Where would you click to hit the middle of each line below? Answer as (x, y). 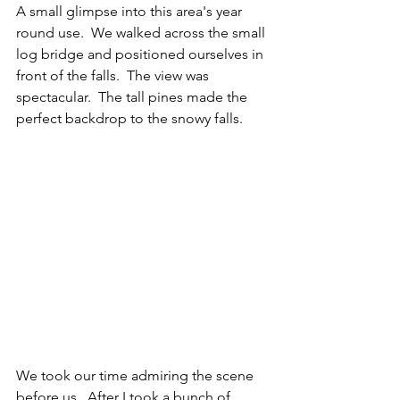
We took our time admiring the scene (137, 376)
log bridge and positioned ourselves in (142, 54)
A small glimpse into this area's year (131, 12)
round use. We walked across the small (142, 33)
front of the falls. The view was (114, 76)
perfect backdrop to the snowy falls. (133, 119)
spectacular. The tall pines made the (133, 97)
